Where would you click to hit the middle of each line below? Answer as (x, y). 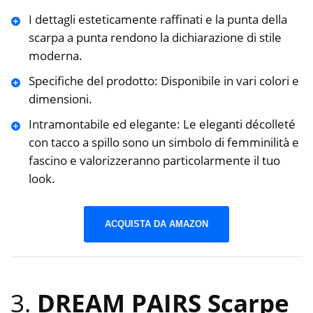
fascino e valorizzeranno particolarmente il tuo (154, 161)
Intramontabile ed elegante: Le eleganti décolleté (162, 124)
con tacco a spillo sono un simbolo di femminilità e (163, 143)
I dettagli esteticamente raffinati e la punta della (158, 20)
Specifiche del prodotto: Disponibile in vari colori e (163, 81)
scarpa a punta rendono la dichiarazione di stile (155, 38)
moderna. (55, 56)
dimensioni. (60, 99)
